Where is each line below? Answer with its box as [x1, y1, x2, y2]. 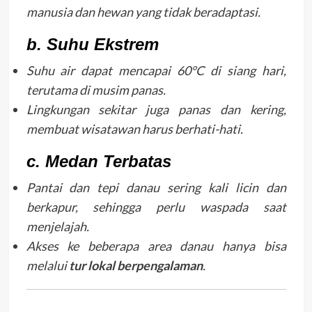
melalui [26, 257, 69, 273]
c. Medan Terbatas [26, 151, 171, 171]
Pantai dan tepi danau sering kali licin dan [26, 179, 286, 195]
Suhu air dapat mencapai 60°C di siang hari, [26, 62, 286, 78]
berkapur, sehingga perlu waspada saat [26, 198, 286, 214]
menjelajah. [26, 218, 89, 234]
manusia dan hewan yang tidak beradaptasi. [26, 3, 260, 19]
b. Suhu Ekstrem [26, 34, 159, 54]
